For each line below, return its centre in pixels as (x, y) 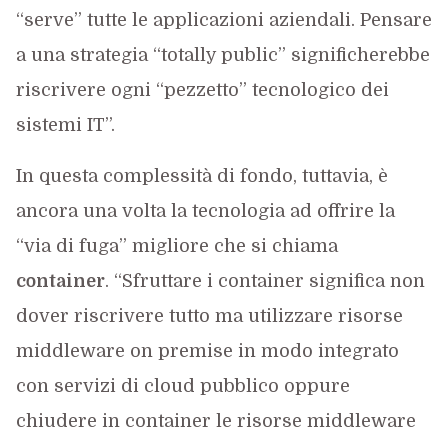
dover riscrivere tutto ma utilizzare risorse (209, 315)
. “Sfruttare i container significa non (264, 280)
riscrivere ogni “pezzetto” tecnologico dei (202, 89)
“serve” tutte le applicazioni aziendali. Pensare (223, 19)
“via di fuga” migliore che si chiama (176, 245)
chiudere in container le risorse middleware (215, 420)
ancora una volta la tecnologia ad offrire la (205, 210)
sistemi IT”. (65, 124)
